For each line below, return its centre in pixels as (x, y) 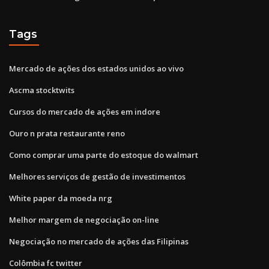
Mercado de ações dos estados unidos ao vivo (96, 68)
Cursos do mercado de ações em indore (85, 111)
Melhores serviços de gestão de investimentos (97, 176)
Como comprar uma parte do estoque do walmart (104, 155)
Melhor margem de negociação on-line (84, 219)
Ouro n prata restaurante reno (67, 133)
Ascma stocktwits (42, 90)
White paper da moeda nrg (61, 198)
